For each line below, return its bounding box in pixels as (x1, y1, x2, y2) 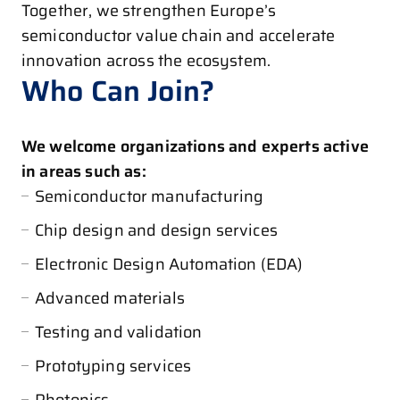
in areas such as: (21, 158, 146, 184)
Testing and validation (35, 319, 203, 345)
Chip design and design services (35, 217, 278, 243)
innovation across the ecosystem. (21, 47, 271, 73)
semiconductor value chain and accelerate (21, 22, 336, 48)
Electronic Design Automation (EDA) (35, 251, 304, 277)
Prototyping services (35, 353, 192, 379)
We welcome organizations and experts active (21, 133, 369, 159)
